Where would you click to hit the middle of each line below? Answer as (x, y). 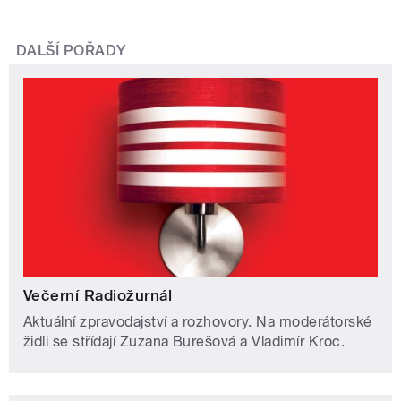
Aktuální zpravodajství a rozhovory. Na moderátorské (198, 321)
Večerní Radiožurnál (98, 295)
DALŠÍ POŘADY (71, 51)
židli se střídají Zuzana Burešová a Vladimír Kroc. (184, 341)
